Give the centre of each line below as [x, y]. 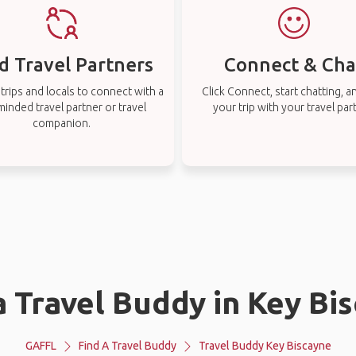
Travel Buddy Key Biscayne [265, 346]
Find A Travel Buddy [127, 346]
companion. [62, 123]
